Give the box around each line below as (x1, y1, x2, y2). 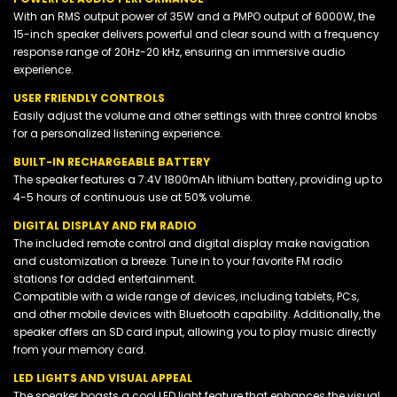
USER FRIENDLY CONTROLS (13, 90, 165, 105)
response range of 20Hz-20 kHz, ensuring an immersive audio (13, 43, 345, 59)
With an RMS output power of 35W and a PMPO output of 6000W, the (13, 8, 375, 24)
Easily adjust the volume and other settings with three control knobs (13, 107, 378, 123)
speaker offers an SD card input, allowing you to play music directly (13, 323, 377, 339)
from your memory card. (13, 341, 146, 357)
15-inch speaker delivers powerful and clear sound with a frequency (13, 26, 379, 42)
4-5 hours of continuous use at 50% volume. (13, 189, 253, 205)
